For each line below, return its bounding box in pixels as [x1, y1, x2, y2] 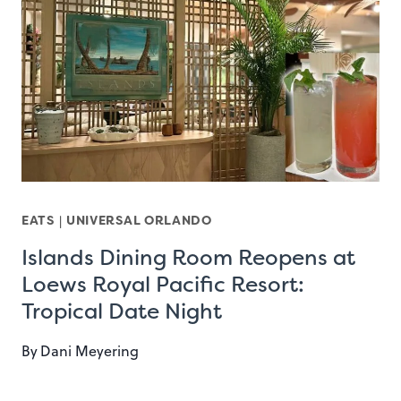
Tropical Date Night [21, 297, 222, 327]
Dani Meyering [40, 341, 140, 362]
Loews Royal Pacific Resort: [21, 270, 304, 300]
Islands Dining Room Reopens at [21, 243, 355, 273]
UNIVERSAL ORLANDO [65, 212, 212, 229]
